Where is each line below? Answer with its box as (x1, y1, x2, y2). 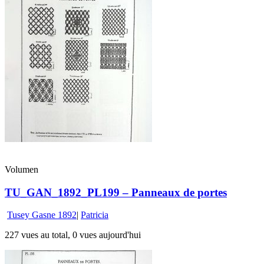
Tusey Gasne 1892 (7, 210, 77, 220)
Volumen (5, 164, 38, 175)
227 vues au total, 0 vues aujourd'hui (5, 230, 141, 240)
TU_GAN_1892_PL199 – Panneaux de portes (5, 186, 227, 199)
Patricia (81, 210, 108, 220)
